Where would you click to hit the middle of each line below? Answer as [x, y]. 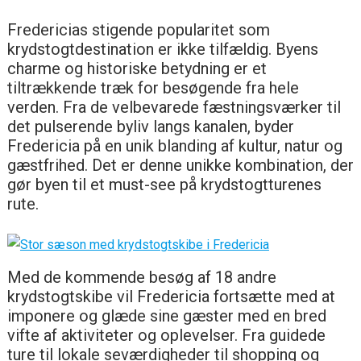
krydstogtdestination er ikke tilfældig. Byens [162, 49]
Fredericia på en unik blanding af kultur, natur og [174, 145]
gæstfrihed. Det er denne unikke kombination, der [180, 165]
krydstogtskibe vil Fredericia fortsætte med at [171, 296]
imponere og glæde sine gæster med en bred [166, 315]
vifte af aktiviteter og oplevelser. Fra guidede [166, 335]
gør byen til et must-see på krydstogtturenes [164, 184]
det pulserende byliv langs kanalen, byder [150, 126]
